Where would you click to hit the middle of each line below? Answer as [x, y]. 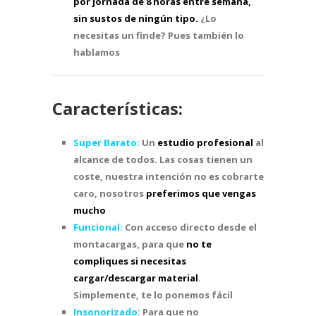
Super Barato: [108, 142]
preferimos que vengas [201, 193]
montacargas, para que [130, 244]
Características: [117, 108]
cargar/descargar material [136, 278]
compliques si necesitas [130, 261]
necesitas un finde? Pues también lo [159, 35]
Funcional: [99, 227]
